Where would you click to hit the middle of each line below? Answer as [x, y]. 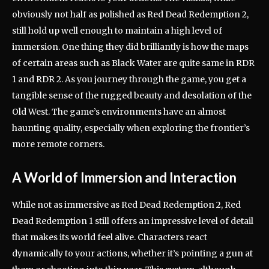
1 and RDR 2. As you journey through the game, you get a [129, 79]
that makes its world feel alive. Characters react [110, 237]
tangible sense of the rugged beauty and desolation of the [132, 95]
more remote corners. [58, 144]
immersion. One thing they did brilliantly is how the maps [130, 47]
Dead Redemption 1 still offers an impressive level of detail [133, 221]
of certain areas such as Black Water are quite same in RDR [133, 63]
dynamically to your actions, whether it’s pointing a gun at [132, 253]
